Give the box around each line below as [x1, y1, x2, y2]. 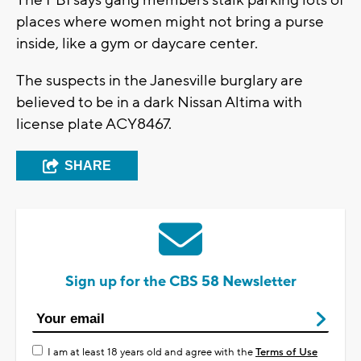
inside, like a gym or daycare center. [16, 33, 258, 53]
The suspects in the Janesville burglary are [16, 70, 303, 90]
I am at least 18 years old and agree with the [48, 345, 255, 359]
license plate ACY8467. [16, 114, 172, 134]
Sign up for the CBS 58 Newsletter [64, 272, 297, 291]
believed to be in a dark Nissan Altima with [16, 92, 302, 112]
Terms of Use [255, 345, 317, 359]
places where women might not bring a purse [16, 11, 324, 31]
